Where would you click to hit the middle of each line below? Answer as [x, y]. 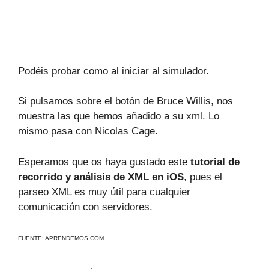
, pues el [203, 177]
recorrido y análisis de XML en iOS [101, 177]
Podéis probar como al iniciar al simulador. [113, 71]
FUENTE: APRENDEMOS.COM [61, 238]
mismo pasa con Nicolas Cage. [88, 131]
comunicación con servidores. [85, 207]
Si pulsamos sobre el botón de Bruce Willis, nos [125, 101]
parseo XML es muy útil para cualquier [104, 192]
